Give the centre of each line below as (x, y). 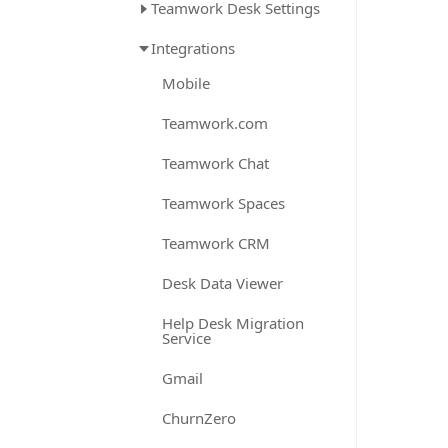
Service (186, 338)
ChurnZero (199, 418)
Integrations (193, 48)
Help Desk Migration (233, 323)
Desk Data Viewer (222, 283)
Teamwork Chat (215, 163)
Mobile (186, 83)
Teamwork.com (215, 123)
